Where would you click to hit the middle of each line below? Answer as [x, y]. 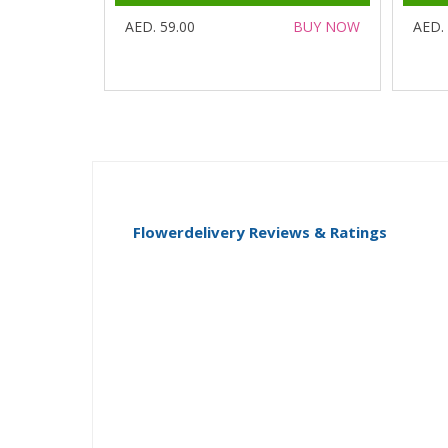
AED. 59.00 [159, 27]
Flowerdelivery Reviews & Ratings [260, 232]
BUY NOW [326, 27]
